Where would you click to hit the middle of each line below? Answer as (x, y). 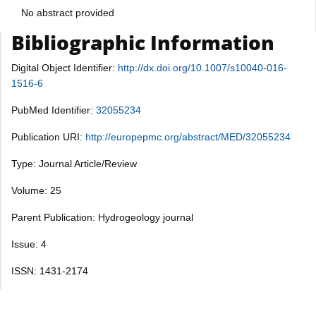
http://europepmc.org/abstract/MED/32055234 (188, 136)
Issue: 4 (29, 244)
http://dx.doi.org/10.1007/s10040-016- (202, 67)
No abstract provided (68, 12)
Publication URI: (48, 136)
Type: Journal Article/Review (74, 163)
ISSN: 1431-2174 (50, 271)
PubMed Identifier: (54, 110)
